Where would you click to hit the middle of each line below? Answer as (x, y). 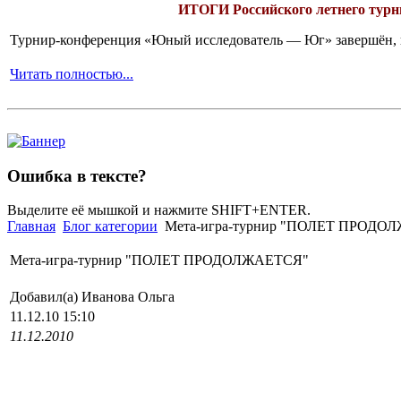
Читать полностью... (72, 73)
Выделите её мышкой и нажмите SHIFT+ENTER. (159, 210)
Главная (31, 226)
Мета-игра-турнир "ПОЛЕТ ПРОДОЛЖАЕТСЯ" (159, 260)
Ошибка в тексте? (77, 175)
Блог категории (110, 226)
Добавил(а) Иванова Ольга (94, 297)
